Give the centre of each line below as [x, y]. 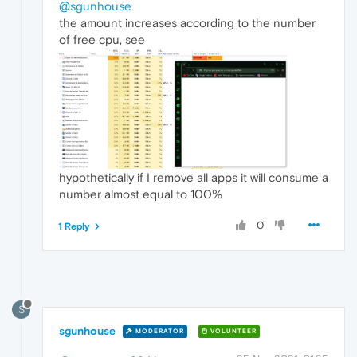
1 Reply [74, 226]
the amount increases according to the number [187, 22]
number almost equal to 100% [141, 194]
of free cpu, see [102, 39]
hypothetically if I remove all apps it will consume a [194, 177]
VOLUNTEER [232, 331]
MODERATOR [159, 331]
